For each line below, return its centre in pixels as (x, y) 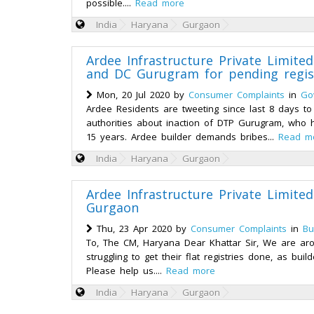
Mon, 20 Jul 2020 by (141, 95)
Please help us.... (126, 271)
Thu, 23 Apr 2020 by (142, 228)
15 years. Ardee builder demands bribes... (182, 137)
